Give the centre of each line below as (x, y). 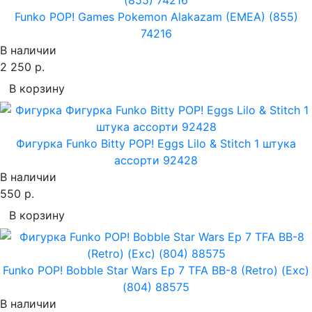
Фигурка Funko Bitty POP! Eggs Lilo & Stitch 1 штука (156, 143)
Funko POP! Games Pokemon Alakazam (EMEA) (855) (156, 16)
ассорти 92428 (156, 160)
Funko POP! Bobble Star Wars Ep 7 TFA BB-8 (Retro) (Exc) (156, 270)
